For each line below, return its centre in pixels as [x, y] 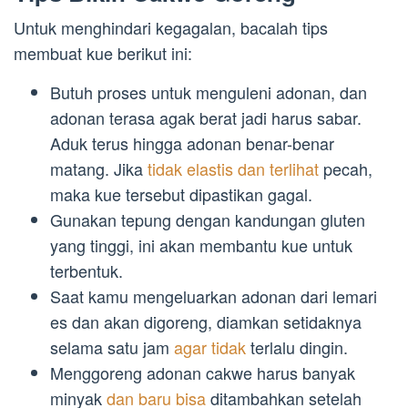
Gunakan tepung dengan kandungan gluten [208, 220]
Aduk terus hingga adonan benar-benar [192, 143]
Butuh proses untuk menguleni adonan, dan [209, 92]
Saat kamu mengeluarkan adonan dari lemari [214, 296]
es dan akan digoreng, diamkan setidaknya [206, 322]
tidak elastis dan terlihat [233, 169]
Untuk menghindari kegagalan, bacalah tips [171, 28]
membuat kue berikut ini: [103, 53]
